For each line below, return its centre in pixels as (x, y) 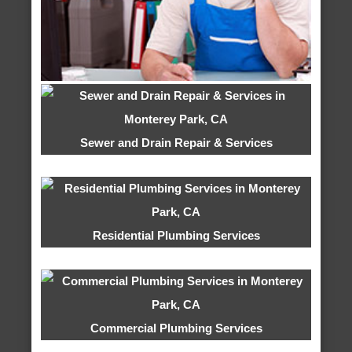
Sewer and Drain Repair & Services (176, 143)
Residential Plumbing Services (176, 236)
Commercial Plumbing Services (176, 328)
